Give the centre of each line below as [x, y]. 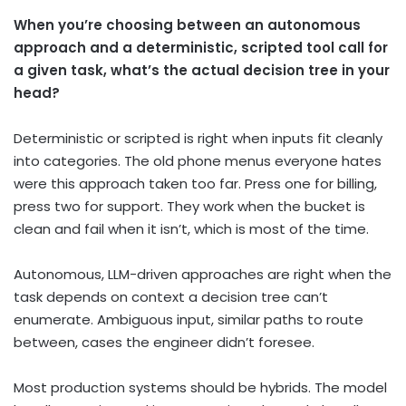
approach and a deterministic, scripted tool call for [201, 48]
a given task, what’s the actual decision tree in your [202, 71]
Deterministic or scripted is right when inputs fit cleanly [198, 139]
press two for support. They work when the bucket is [189, 207]
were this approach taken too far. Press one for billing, [195, 184]
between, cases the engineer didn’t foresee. [164, 343]
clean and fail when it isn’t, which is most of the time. [191, 229]
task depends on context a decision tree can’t [171, 297]
